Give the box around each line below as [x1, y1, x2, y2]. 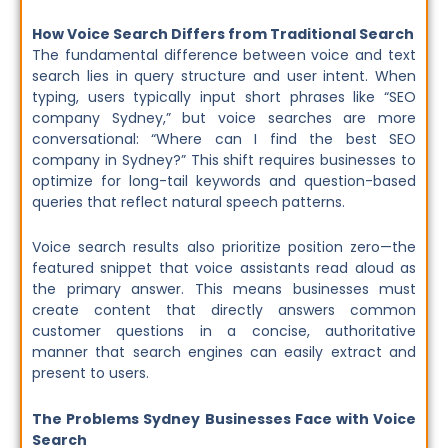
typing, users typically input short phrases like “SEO [32, 86, 416, 107]
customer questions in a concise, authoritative [32, 321, 416, 342]
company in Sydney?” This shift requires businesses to [32, 149, 416, 170]
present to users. [32, 363, 149, 384]
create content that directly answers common [32, 300, 416, 321]
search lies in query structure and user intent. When [32, 65, 416, 86]
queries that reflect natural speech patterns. [32, 191, 345, 212]
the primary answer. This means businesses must [32, 279, 416, 300]
